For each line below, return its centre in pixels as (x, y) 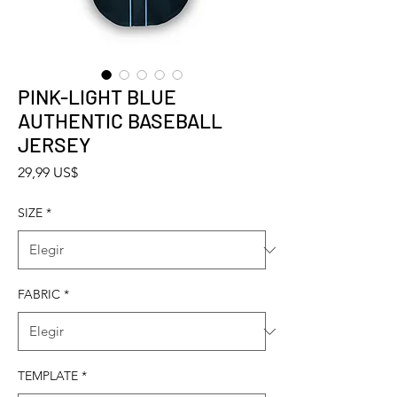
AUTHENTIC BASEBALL (120, 121)
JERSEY (54, 145)
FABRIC (39, 295)
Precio (97, 172)
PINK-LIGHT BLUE (97, 97)
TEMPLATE (48, 376)
